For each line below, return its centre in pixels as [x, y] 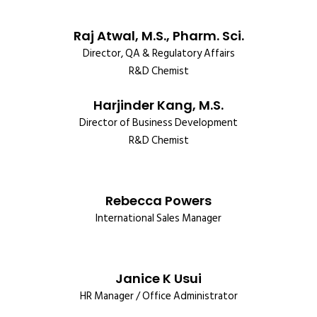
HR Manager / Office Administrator [158, 296]
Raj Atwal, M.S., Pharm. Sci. [158, 36]
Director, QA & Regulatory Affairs [158, 53]
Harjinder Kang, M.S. [158, 105]
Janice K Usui [158, 278]
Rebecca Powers [158, 201]
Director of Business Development [158, 123]
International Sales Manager [158, 218]
